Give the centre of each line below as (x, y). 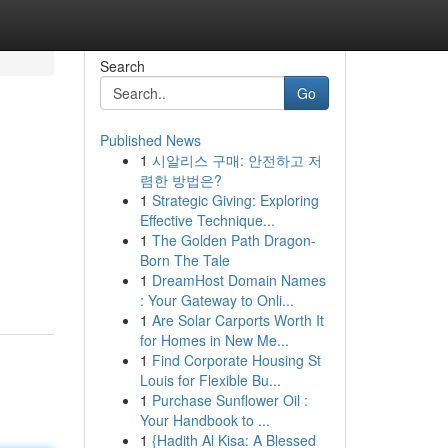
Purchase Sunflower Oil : (229, 400)
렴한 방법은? (180, 180)
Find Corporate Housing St (236, 360)
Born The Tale (184, 260)
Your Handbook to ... (204, 420)
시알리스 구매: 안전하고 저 (236, 160)
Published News (150, 140)
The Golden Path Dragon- (233, 240)
